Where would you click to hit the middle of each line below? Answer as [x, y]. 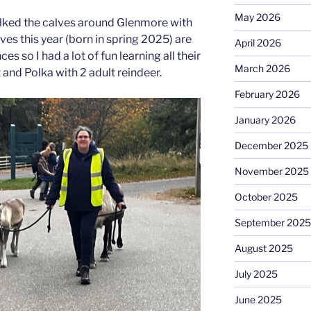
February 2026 [267, 94]
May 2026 [257, 17]
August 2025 [263, 248]
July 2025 [256, 274]
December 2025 [271, 145]
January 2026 [265, 119]
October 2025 [266, 196]
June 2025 [258, 299]
